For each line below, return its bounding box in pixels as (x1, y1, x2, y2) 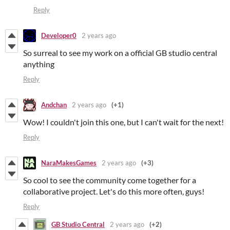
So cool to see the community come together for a (23, 175, 196, 185)
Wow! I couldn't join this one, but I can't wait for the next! (23, 117, 224, 127)
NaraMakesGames (41, 159, 97, 167)
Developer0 (41, 31, 76, 40)
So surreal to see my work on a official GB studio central (23, 47, 217, 57)
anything (23, 59, 54, 69)
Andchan (41, 101, 67, 109)
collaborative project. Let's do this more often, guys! (23, 186, 204, 196)
